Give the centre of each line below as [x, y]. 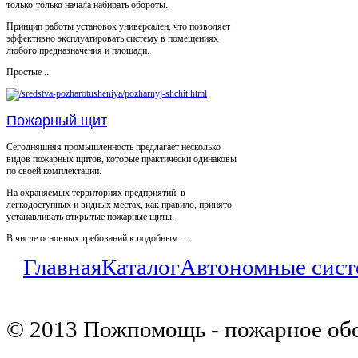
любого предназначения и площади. [78, 50]
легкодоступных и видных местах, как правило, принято [119, 204]
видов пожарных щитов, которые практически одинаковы [121, 159]
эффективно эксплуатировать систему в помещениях [112, 38]
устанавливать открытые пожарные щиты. [90, 216]
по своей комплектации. [54, 171]
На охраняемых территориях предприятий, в [96, 192]
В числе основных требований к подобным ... [97, 238]
